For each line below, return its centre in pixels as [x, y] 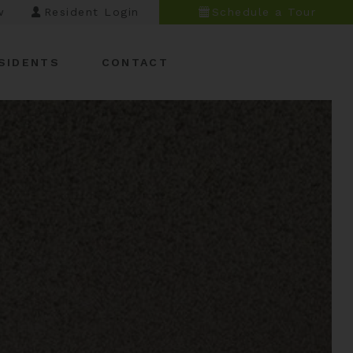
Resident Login [91, 12]
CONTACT [135, 62]
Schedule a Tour [264, 12]
